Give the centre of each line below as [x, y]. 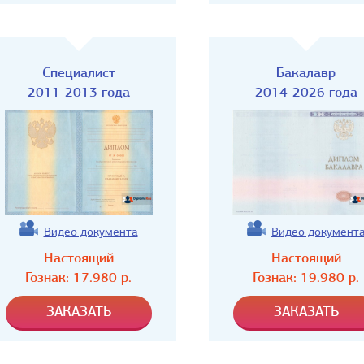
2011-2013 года [78, 92]
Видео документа [91, 232]
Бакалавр [306, 73]
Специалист [78, 73]
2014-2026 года [306, 92]
